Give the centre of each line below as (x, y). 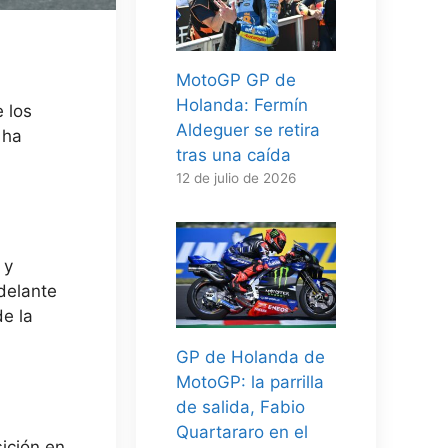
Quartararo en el (242, 432)
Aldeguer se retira (248, 129)
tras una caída (233, 154)
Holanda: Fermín (242, 104)
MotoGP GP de (236, 79)
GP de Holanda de (250, 357)
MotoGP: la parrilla (250, 382)
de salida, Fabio (240, 407)
